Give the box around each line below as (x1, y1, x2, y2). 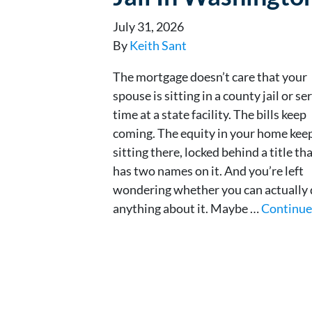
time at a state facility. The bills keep (113, 106, 306, 122)
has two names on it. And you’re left (113, 162, 304, 178)
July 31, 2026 (113, 18, 184, 34)
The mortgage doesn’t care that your (113, 68, 307, 84)
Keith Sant (130, 37, 187, 53)
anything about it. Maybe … (113, 200, 261, 216)
